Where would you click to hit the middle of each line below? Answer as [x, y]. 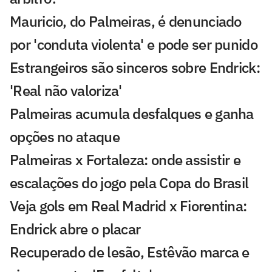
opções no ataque [65, 137]
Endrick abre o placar [75, 229]
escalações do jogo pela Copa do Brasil [129, 183]
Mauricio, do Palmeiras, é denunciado [126, 22]
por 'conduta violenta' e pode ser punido [134, 45]
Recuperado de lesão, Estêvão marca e [130, 252]
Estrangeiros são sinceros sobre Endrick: [135, 68]
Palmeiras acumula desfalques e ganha [132, 114]
